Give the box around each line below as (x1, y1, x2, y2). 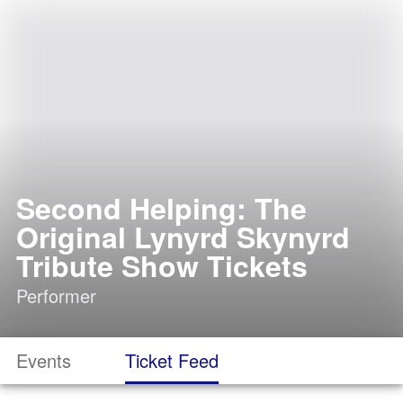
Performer (16, 282, 96, 309)
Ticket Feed (125, 347, 219, 373)
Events (16, 347, 71, 373)
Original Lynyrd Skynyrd (16, 216, 350, 257)
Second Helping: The (16, 187, 307, 228)
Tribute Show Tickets (16, 245, 308, 286)
